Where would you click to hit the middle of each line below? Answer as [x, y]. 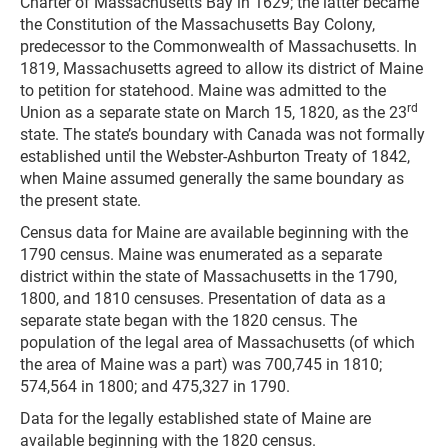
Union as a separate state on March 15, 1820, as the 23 [213, 112]
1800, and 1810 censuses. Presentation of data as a [203, 298]
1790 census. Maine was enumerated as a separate [201, 254]
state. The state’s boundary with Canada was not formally [222, 134]
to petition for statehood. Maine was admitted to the [203, 90]
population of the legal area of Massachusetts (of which [217, 342]
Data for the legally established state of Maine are [195, 418]
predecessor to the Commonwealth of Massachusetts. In [218, 46]
